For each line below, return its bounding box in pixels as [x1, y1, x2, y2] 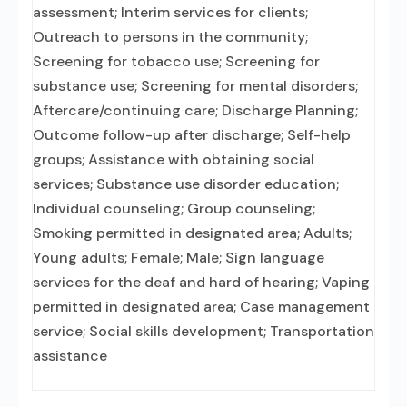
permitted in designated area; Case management [33, 297, 370, 316]
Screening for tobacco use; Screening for [33, 52, 320, 71]
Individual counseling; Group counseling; [33, 199, 315, 218]
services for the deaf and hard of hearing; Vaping [33, 273, 370, 292]
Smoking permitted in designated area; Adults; [33, 223, 352, 243]
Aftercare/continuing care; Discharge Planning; [33, 101, 358, 120]
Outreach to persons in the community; [33, 27, 308, 46]
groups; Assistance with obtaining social [33, 150, 314, 169]
